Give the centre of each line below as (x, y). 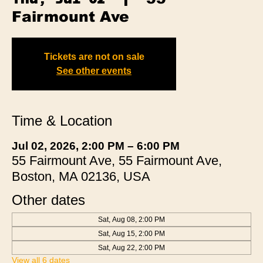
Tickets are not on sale (94, 56)
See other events (94, 70)
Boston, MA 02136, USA (81, 176)
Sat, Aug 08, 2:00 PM (131, 219)
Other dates (48, 200)
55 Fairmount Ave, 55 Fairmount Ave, (117, 160)
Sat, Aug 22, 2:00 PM (131, 247)
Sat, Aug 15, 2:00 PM (131, 233)
